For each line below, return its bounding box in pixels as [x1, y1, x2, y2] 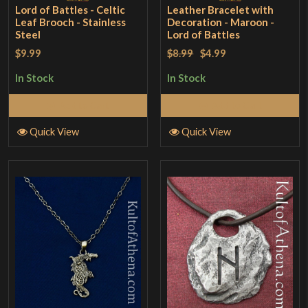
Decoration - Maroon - [167, 15, 275, 28]
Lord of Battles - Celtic [15, 3, 126, 16]
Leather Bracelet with [167, 3, 274, 16]
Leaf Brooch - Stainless [15, 15, 126, 28]
